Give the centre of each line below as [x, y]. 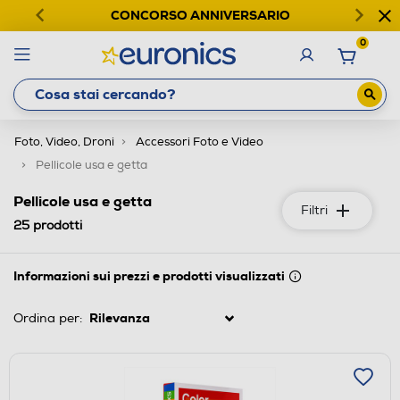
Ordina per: [48, 318]
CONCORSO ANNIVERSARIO [200, 15]
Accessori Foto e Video [200, 142]
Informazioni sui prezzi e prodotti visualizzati [149, 275]
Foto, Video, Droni [64, 142]
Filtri [314, 210]
